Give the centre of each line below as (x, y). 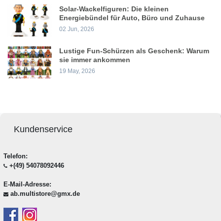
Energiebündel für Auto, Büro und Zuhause (132, 18)
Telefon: (15, 156)
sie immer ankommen (95, 60)
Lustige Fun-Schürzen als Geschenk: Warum (134, 51)
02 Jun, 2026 (77, 29)
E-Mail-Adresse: (27, 184)
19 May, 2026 (77, 71)
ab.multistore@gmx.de (45, 194)
